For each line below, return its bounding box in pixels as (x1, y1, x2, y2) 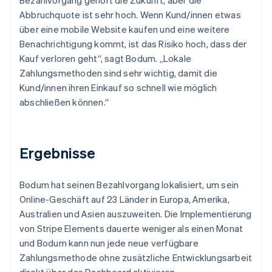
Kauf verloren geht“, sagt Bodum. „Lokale (19, 52, 191, 64)
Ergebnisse (19, 143, 95, 162)
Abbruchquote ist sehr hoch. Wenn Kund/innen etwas (19, 8, 241, 21)
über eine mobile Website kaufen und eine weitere (19, 22, 230, 35)
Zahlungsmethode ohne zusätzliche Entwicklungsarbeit (19, 251, 253, 263)
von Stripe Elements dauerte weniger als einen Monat (19, 222, 243, 234)
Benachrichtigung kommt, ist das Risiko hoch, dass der (19, 37, 247, 50)
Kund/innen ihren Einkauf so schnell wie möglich (19, 81, 217, 93)
